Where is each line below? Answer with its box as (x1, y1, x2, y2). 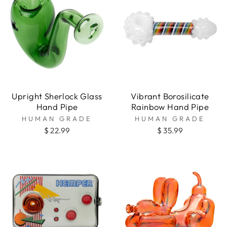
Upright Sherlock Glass (12, 91, 102, 102)
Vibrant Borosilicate (131, 91, 209, 102)
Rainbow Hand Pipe (131, 101, 209, 112)
